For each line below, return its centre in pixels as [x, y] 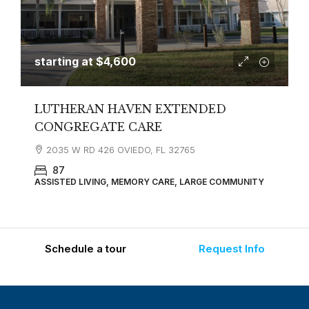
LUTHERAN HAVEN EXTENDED [130, 109]
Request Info [231, 248]
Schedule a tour [85, 248]
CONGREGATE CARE [98, 127]
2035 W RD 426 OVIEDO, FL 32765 [121, 149]
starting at [65, 61]
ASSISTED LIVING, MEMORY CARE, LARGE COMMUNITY [149, 181]
